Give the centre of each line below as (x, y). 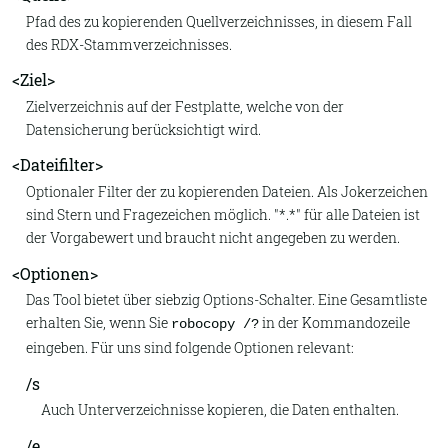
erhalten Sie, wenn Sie (99, 322)
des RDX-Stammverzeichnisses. (129, 44)
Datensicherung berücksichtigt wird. (144, 129)
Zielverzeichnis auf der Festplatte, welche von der (185, 106)
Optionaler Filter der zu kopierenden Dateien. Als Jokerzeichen (227, 191)
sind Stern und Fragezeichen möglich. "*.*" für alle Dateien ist (223, 214)
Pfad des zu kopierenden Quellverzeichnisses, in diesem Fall (219, 21)
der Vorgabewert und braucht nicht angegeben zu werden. (213, 237)
